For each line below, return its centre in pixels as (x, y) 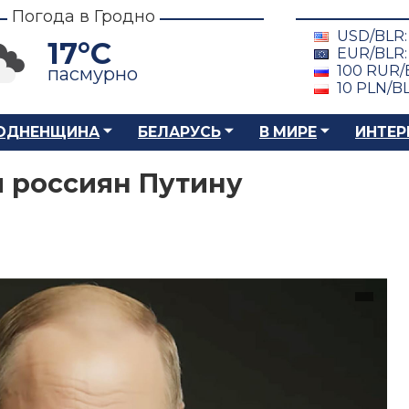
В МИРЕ (288, 132)
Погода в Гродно (84, 16)
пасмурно (93, 74)
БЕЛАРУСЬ (179, 132)
